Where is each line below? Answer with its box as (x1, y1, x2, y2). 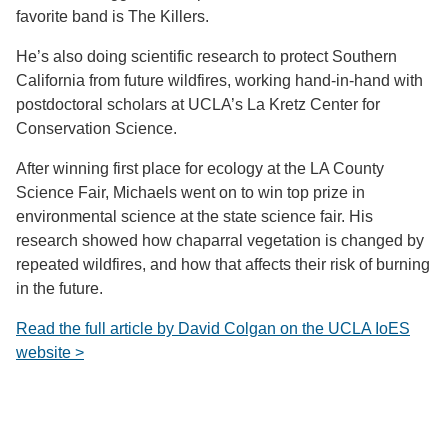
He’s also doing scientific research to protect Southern (16, 47, 397, 65)
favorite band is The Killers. (16, 7, 209, 25)
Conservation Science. (16, 119, 177, 137)
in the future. (16, 279, 103, 297)
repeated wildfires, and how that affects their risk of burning (16, 255, 430, 273)
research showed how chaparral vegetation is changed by (16, 231, 424, 249)
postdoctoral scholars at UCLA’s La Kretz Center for (16, 95, 380, 113)
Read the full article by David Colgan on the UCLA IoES (16, 319, 410, 337)
